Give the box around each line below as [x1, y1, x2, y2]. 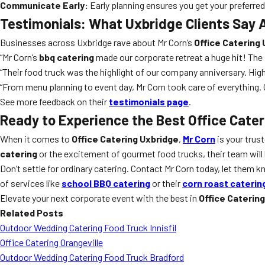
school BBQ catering [62, 177, 150, 189]
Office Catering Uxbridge [72, 133, 179, 144]
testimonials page [109, 96, 189, 107]
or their [150, 177, 182, 189]
